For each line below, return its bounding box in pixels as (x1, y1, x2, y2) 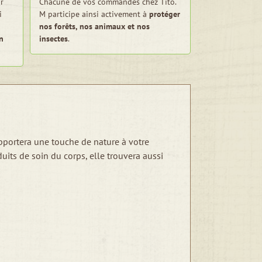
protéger (149, 9, 180, 19)
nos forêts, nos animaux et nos (39, 21, 150, 32)
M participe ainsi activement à (39, 9, 149, 19)
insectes (39, 33, 68, 44)
